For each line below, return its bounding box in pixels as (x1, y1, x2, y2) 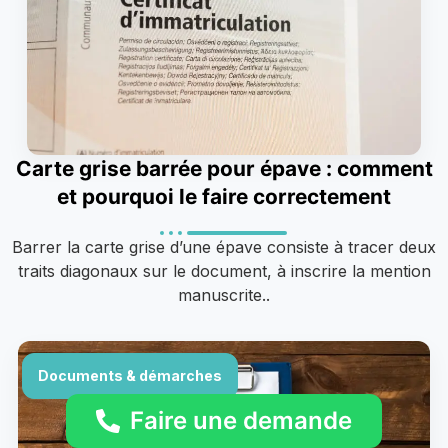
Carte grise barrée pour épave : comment (15, 155, 433, 181)
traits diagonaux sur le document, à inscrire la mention (17, 260, 431, 281)
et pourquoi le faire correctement (57, 183, 391, 209)
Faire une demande (130, 406, 352, 435)
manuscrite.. (178, 284, 270, 305)
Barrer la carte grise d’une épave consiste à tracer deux (12, 236, 436, 257)
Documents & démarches (38, 366, 222, 384)
